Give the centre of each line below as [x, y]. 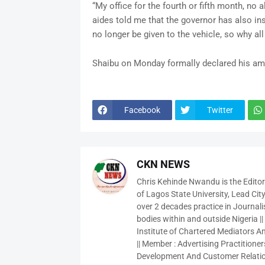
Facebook [142, 110]
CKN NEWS [163, 164]
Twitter [220, 110]
